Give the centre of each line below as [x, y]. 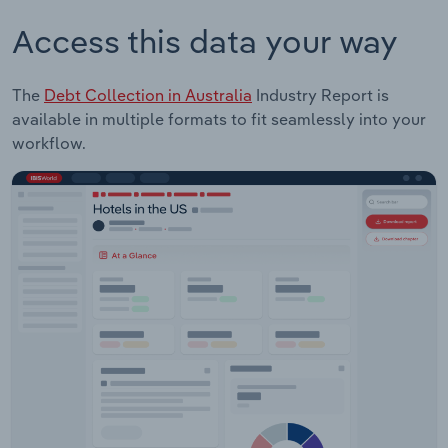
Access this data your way [205, 40]
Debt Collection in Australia [148, 94]
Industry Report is [320, 94]
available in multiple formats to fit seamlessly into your [219, 118]
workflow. [49, 142]
